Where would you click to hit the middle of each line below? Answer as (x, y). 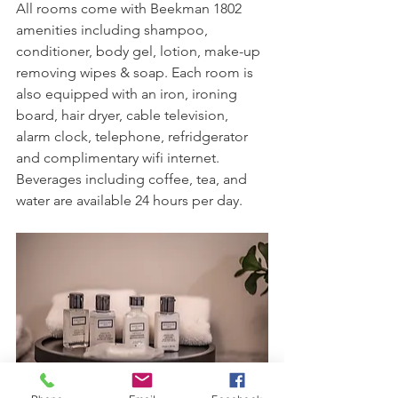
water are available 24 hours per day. (129, 201)
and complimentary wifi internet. (119, 158)
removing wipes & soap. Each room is (136, 73)
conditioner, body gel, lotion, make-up (140, 52)
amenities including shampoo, (114, 30)
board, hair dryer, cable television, (124, 115)
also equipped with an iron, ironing (128, 94)
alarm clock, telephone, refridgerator (134, 137)
